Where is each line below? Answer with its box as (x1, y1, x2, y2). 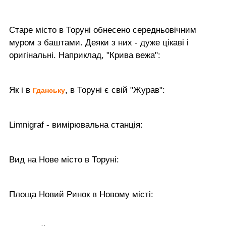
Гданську (33, 86, 65, 94)
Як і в (9, 85, 33, 95)
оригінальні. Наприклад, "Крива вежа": (9, 50, 160, 60)
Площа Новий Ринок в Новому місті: (9, 189, 153, 199)
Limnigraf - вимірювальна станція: (9, 120, 143, 130)
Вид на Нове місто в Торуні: (9, 154, 119, 164)
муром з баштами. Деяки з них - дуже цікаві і (9, 37, 189, 47)
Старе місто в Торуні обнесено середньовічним (9, 25, 196, 35)
